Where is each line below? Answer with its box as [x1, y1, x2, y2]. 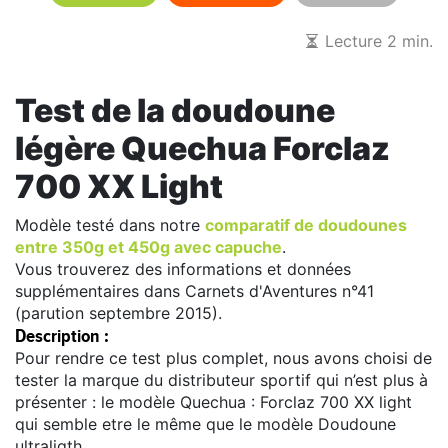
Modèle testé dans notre [15, 214, 205, 235]
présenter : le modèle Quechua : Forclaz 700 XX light [15, 391, 412, 412]
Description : [15, 324, 109, 346]
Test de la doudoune [15, 90, 335, 130]
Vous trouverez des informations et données [15, 258, 351, 279]
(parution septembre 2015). [15, 302, 222, 323]
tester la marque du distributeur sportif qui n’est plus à [15, 369, 428, 390]
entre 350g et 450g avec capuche [15, 236, 282, 257]
